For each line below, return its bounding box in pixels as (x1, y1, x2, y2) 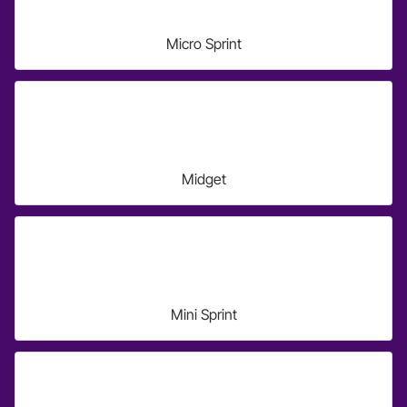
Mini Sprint (170, 305, 237, 323)
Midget (181, 170, 226, 188)
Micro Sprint (165, 35, 242, 53)
